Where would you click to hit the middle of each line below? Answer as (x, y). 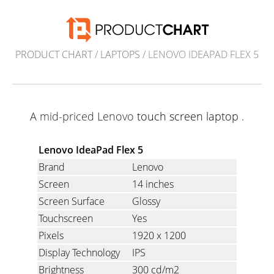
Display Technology (79, 253)
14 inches (153, 184)
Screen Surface (72, 202)
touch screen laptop (188, 117)
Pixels (51, 236)
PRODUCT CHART (54, 55)
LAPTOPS (120, 55)
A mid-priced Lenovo (83, 117)
